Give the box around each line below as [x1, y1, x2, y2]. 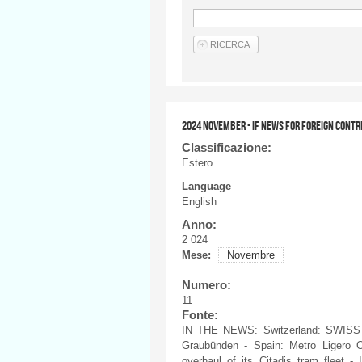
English [182, 195, 217, 208]
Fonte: [182, 308, 221, 322]
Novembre [227, 248, 275, 261]
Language [182, 179, 231, 192]
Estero [182, 156, 213, 169]
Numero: [182, 278, 234, 293]
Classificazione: [182, 140, 275, 154]
